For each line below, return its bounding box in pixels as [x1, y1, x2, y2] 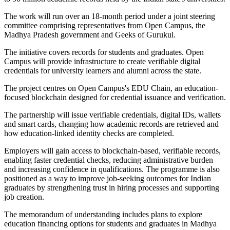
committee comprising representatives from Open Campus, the [4, 21, 205, 30]
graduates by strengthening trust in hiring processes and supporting [4, 183, 219, 193]
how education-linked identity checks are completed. [4, 129, 174, 138]
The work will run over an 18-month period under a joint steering [4, 12, 215, 21]
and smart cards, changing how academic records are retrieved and [4, 120, 219, 129]
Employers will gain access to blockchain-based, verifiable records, [4, 146, 221, 156]
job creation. [4, 193, 44, 202]
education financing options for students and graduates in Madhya [4, 219, 217, 228]
